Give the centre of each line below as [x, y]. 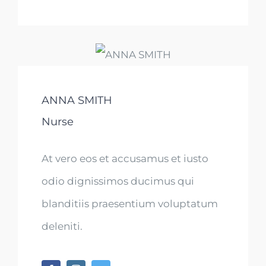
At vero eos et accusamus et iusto [125, 159]
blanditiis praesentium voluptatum [130, 204]
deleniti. [62, 227]
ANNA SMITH [77, 101]
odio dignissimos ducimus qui [118, 181]
